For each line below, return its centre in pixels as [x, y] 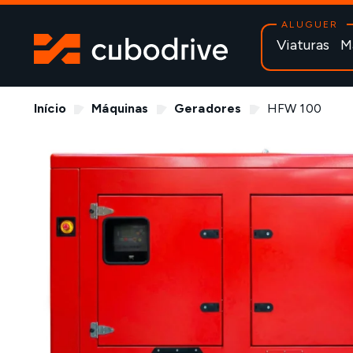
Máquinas [120, 108]
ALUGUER [310, 24]
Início [50, 108]
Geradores [208, 108]
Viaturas [303, 45]
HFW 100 [294, 108]
